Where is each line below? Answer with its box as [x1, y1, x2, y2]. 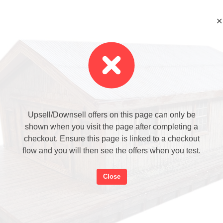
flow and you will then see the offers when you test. [22, 146, 201, 155]
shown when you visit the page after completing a [25, 122, 198, 131]
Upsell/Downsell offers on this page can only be [27, 110, 196, 119]
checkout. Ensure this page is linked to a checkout [23, 134, 200, 143]
